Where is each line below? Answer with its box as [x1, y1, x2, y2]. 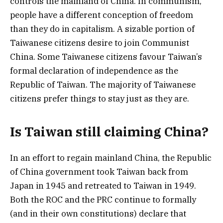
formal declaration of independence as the [10, 65, 178, 76]
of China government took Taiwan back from [10, 166, 188, 178]
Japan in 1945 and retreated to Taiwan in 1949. [10, 180, 196, 192]
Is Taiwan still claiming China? [10, 123, 209, 140]
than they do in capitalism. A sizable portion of [10, 23, 195, 34]
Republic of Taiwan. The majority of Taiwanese [10, 79, 196, 90]
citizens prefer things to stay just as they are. [10, 93, 189, 104]
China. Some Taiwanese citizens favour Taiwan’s [10, 51, 202, 62]
